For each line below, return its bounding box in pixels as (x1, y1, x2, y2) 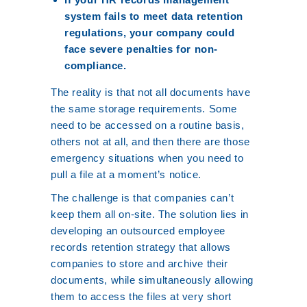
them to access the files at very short (51, 291, 232, 302)
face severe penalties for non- (64, 43, 219, 55)
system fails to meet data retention (64, 10, 244, 22)
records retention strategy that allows (51, 241, 231, 253)
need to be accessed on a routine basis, (51, 119, 245, 131)
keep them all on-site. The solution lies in (51, 208, 249, 220)
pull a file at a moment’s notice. (51, 169, 201, 180)
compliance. (64, 60, 127, 71)
